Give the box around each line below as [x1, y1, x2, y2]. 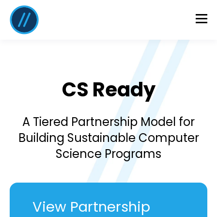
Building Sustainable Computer [18, 130, 199, 146]
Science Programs [56, 146, 161, 162]
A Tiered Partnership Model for [22, 114, 195, 130]
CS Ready [62, 76, 155, 103]
